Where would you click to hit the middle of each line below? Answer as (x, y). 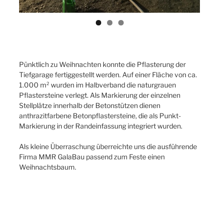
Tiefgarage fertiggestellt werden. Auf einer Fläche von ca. (108, 75)
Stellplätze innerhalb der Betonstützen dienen (90, 106)
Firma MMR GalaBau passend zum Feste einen (92, 157)
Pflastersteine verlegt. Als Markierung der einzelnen (100, 95)
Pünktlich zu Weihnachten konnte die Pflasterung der (102, 65)
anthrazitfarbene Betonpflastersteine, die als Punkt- (100, 116)
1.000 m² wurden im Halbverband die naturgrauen (98, 85)
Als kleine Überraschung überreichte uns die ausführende (108, 147)
